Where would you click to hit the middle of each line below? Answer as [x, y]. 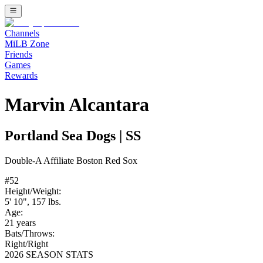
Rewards [21, 76]
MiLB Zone [27, 44]
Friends [18, 55]
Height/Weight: [33, 191]
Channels [22, 33]
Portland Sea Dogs [60, 136]
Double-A [23, 161]
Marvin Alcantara [77, 104]
